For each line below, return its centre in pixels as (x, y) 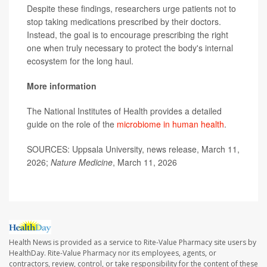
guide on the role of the (72, 124)
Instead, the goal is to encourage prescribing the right (128, 35)
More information (62, 86)
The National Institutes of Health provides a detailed (124, 111)
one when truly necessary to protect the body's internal (130, 48)
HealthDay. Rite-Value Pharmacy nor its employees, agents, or (113, 253)
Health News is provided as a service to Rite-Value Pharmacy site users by (133, 243)
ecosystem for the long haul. (80, 61)
